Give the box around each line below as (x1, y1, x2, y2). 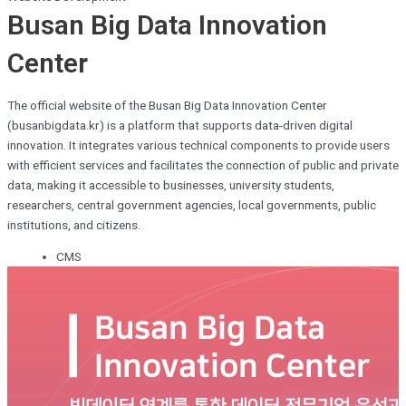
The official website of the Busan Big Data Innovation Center (7, 97, 327, 112)
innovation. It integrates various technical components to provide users (7, 137, 390, 152)
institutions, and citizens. (7, 217, 140, 232)
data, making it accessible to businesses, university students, (7, 177, 334, 192)
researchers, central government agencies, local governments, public (7, 197, 376, 212)
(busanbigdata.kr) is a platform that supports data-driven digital (7, 117, 353, 132)
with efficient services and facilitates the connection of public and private (7, 157, 399, 172)
